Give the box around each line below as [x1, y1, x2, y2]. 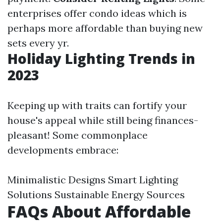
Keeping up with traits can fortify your [7, 99, 187, 112]
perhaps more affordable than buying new [7, 22, 203, 35]
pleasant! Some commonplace [7, 129, 148, 142]
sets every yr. [7, 37, 69, 50]
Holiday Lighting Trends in [7, 49, 195, 68]
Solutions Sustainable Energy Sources [7, 188, 185, 201]
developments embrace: [7, 144, 118, 157]
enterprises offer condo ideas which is [7, 7, 187, 20]
